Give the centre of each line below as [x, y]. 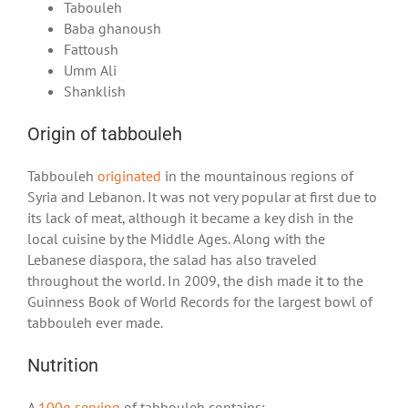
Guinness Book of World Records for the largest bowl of [200, 301]
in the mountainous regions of [257, 175]
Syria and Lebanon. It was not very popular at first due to [202, 196]
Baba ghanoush [112, 28]
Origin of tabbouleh [105, 133]
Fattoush [91, 49]
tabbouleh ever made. [97, 322]
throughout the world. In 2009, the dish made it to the [195, 280]
